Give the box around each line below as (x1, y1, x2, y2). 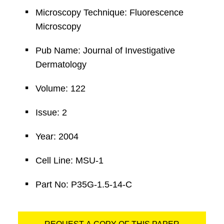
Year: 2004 (35, 131, 78, 141)
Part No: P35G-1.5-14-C (35, 179, 132, 189)
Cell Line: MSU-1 (35, 155, 103, 165)
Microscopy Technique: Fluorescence (35, 7, 183, 17)
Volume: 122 (35, 83, 85, 93)
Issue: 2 (35, 107, 67, 117)
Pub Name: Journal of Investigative (35, 45, 175, 55)
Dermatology (35, 59, 86, 69)
